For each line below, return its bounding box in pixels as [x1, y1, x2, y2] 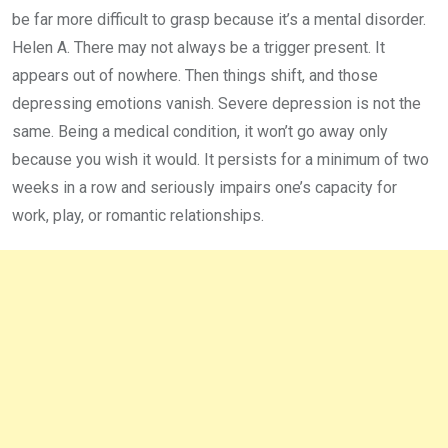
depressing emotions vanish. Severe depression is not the [12, 93, 421, 113]
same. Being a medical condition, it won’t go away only [12, 121, 388, 141]
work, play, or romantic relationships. [12, 205, 264, 225]
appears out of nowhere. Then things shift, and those [12, 65, 378, 85]
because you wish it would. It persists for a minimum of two [12, 149, 429, 169]
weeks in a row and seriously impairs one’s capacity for [12, 177, 397, 197]
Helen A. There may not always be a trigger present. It [12, 37, 385, 57]
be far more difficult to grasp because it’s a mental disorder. [12, 9, 426, 29]
